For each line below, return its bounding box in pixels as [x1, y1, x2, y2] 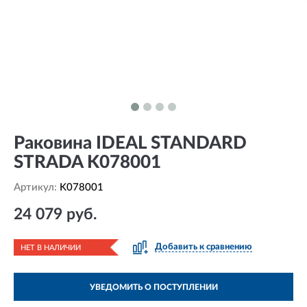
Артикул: [14, 182, 60, 193]
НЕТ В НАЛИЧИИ [21, 244, 81, 251]
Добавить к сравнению [155, 243, 252, 251]
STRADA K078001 [14, 153, 161, 171]
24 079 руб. [14, 206, 97, 222]
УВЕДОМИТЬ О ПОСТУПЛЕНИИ [89, 283, 218, 291]
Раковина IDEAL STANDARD [14, 134, 247, 152]
